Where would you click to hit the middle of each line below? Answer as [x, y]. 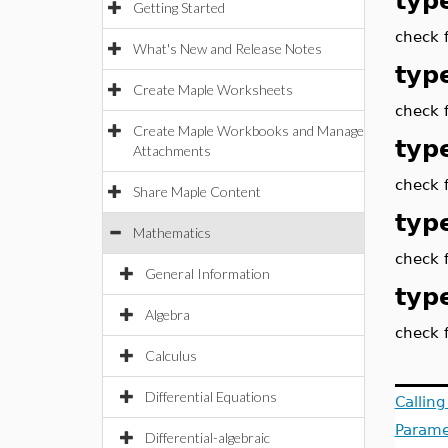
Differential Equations [211, 396]
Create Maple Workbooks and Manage [248, 130]
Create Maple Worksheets [213, 89]
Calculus [171, 355]
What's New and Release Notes [227, 48]
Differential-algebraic [207, 437]
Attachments [172, 150]
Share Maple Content [197, 191]
